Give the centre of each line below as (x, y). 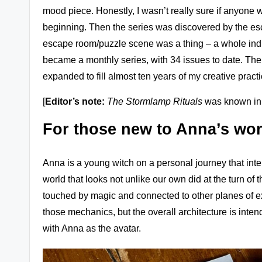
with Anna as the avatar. (93, 229)
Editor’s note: (75, 102)
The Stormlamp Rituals (155, 102)
